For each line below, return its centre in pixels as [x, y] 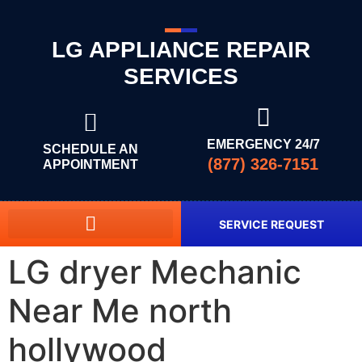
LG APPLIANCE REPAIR [181, 50]
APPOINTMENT [90, 164]
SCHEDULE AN [90, 149]
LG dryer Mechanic [155, 272]
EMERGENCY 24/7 [263, 144]
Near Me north [120, 311]
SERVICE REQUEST [271, 224]
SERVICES [181, 76]
